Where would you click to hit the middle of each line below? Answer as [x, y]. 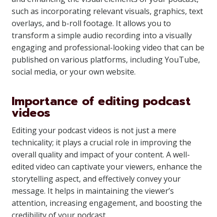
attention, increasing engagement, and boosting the [107, 203]
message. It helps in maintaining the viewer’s [93, 191]
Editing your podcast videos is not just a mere [94, 130]
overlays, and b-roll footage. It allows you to [91, 23]
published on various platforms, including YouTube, [106, 60]
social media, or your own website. [74, 72]
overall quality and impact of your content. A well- [101, 155]
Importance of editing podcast [101, 101]
